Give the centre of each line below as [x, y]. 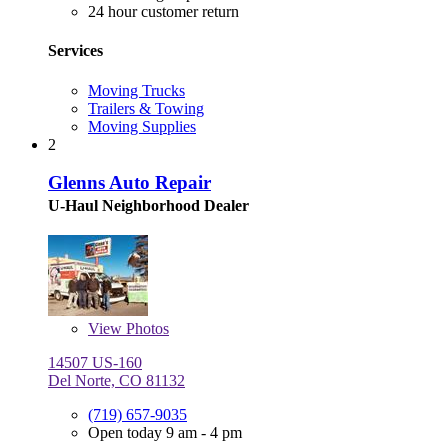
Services [75, 51]
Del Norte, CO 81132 [116, 381]
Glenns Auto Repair [129, 183]
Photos [145, 329]
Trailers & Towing [146, 108]
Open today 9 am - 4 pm [165, 433]
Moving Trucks [136, 90]
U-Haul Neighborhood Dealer [148, 206]
